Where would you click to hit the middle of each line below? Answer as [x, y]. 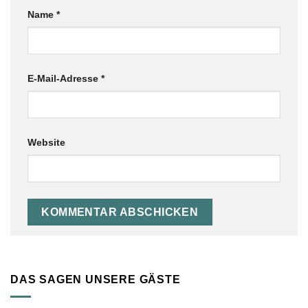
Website [46, 143]
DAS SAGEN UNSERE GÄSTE [96, 280]
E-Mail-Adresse [64, 79]
